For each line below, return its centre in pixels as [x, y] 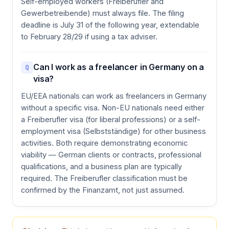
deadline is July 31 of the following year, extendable [110, 25]
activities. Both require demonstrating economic [104, 143]
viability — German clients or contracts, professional [111, 154]
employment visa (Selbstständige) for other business [113, 131]
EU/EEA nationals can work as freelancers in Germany [114, 96]
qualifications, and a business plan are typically [101, 166]
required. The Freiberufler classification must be [104, 178]
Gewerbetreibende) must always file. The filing [102, 13]
